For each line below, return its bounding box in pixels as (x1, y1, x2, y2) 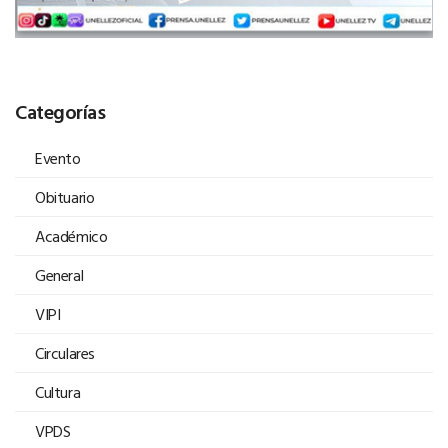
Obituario (35, 185, 95, 210)
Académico (35, 224, 108, 249)
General (35, 263, 84, 288)
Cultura (35, 380, 81, 405)
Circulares (35, 341, 95, 366)
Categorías (15, 96, 105, 127)
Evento (35, 146, 81, 171)
